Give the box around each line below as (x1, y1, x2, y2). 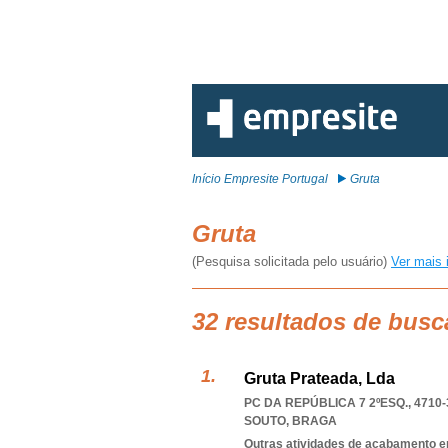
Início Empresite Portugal (192, 172, 328, 186)
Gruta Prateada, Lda (244, 370, 395, 387)
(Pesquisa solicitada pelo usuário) (192, 254, 391, 269)
